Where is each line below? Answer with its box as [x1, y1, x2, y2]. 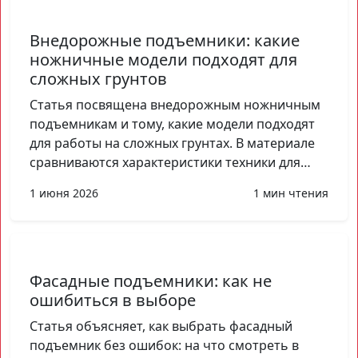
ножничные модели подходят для [30, 48, 297, 70]
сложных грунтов [30, 67, 167, 89]
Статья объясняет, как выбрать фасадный [30, 316, 292, 335]
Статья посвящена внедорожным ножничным [30, 95, 320, 113]
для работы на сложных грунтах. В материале [30, 133, 315, 152]
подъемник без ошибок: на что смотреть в [30, 336, 299, 354]
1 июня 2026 [30, 185, 98, 201]
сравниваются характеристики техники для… [30, 153, 311, 171]
